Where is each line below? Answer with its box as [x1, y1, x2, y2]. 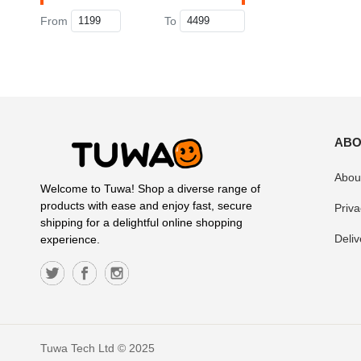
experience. [40, 232, 100, 246]
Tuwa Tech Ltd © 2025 [40, 341, 155, 355]
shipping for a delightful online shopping [40, 215, 243, 229]
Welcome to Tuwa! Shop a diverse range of [40, 181, 260, 195]
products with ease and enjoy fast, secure [40, 198, 252, 212]
